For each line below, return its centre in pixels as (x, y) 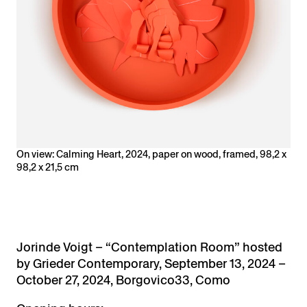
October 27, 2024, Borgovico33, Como (123, 280)
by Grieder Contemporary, (90, 264)
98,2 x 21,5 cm (48, 168)
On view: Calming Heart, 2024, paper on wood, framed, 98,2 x (151, 155)
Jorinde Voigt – (61, 247)
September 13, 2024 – (225, 264)
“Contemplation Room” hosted (194, 247)
